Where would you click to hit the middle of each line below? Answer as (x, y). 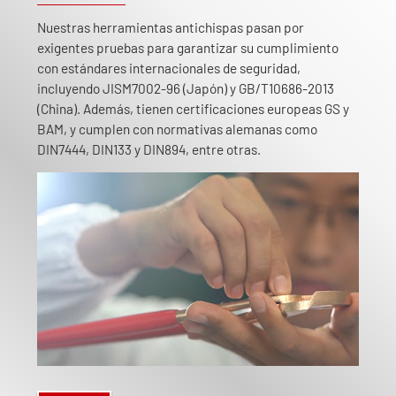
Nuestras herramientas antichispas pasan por (171, 28)
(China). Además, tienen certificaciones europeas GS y (193, 109)
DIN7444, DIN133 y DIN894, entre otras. (149, 150)
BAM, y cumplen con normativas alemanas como (177, 129)
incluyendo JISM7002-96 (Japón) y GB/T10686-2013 (186, 89)
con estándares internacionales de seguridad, (169, 69)
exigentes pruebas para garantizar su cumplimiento (188, 48)
